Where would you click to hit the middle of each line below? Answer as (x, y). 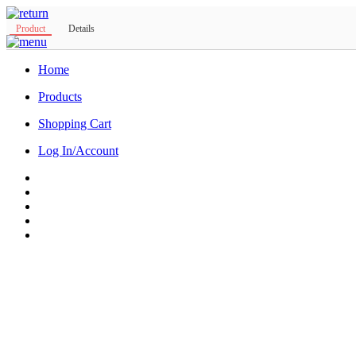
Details (81, 29)
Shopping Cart (75, 124)
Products (60, 97)
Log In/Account (78, 151)
